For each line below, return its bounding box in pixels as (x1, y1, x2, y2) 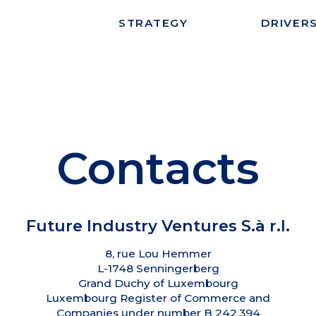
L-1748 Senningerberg (97, 261, 219, 275)
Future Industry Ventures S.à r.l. (26, 215, 290, 236)
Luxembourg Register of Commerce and (46, 291, 270, 305)
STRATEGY (119, 16, 188, 30)
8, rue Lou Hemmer (104, 246, 212, 260)
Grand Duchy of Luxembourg (78, 276, 238, 290)
